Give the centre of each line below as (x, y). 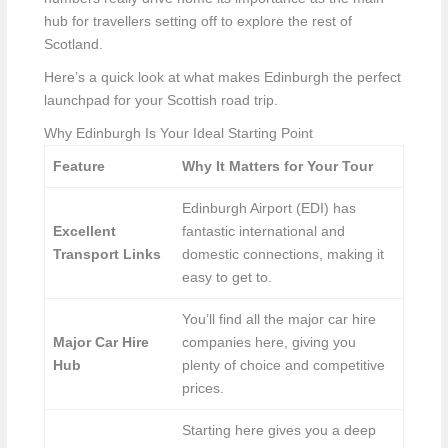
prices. (203, 388)
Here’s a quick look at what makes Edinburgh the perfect (222, 77)
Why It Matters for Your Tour (278, 166)
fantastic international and (264, 231)
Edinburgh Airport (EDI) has (269, 208)
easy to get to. (227, 277)
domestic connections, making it (283, 254)
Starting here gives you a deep (279, 430)
